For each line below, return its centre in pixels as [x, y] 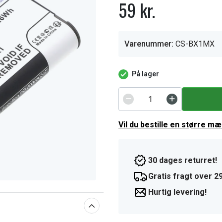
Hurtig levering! [177, 192]
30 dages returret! [183, 160]
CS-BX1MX [195, 44]
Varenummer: [149, 44]
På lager [145, 74]
